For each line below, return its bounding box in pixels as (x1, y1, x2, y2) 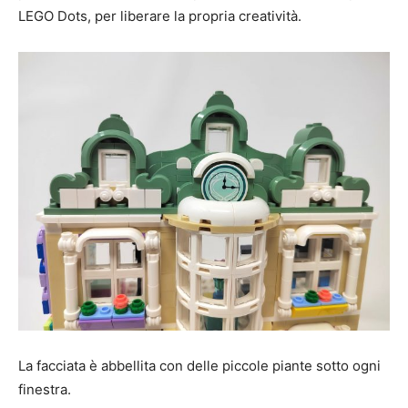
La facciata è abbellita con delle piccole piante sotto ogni (18, 356, 381, 374)
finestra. (18, 380, 71, 398)
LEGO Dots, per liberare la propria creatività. (18, 6, 301, 25)
